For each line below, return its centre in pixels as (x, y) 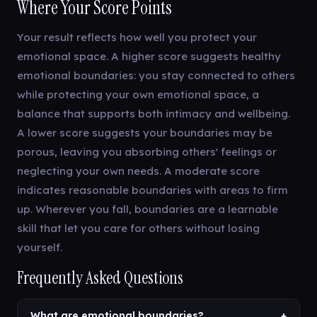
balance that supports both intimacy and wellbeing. (154, 114)
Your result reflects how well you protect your (137, 37)
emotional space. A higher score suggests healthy (149, 56)
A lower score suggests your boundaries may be (145, 133)
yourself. (40, 247)
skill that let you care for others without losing (138, 228)
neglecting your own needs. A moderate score (138, 171)
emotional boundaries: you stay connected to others (156, 75)
